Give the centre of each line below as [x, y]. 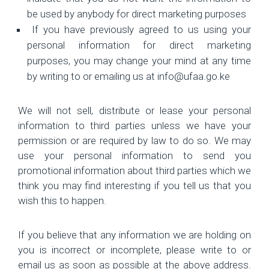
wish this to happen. [62, 200]
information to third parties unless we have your [134, 125]
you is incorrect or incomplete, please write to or [134, 249]
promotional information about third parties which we [134, 170]
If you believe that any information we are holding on [134, 234]
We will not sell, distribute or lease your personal [134, 110]
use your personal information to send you [134, 155]
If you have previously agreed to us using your [139, 29]
